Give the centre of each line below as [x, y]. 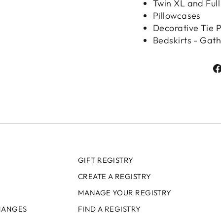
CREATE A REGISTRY [114, 177]
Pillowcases [177, 16]
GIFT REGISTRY [106, 160]
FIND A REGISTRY [109, 209]
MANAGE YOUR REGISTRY [125, 192]
